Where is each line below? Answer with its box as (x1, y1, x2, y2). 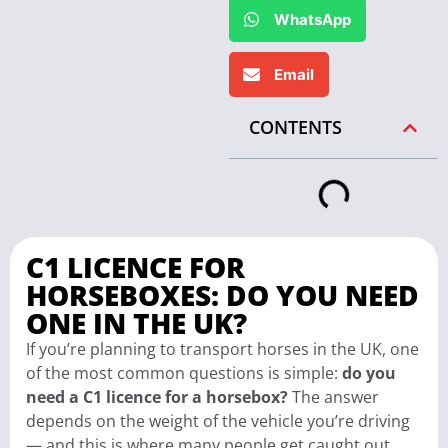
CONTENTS (249, 115, 343, 139)
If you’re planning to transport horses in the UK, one (26, 338, 419, 360)
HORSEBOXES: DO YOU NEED (26, 276, 419, 314)
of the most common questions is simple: (26, 362, 342, 384)
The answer (288, 386, 379, 408)
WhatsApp (274, 9, 352, 29)
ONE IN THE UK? (26, 304, 247, 342)
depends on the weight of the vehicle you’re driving (26, 410, 410, 432)
